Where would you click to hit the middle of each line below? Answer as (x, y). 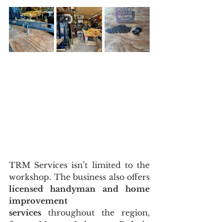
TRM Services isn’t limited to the (79, 165)
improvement (38, 200)
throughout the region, (95, 212)
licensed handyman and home (79, 189)
